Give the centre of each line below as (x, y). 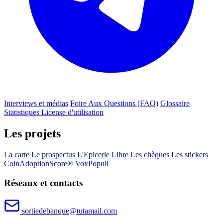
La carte (18, 154)
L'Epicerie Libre (104, 154)
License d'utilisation (72, 112)
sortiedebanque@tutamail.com (68, 211)
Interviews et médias (36, 103)
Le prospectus (54, 154)
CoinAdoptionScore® (40, 163)
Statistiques (23, 112)
